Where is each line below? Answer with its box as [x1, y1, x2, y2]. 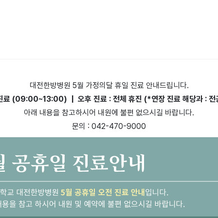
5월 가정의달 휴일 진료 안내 [72, 81, 160, 91]
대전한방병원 [29, 81, 73, 91]
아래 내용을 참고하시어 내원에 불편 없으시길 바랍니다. [24, 108, 194, 118]
